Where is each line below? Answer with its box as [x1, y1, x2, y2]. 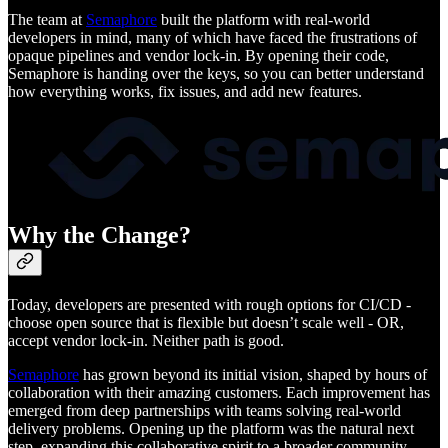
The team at [8, 10, 86, 28]
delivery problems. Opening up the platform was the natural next [8, 420, 414, 438]
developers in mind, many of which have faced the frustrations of [8, 28, 417, 46]
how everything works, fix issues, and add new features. [8, 82, 362, 100]
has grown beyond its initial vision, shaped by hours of [79, 366, 427, 384]
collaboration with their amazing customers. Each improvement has [8, 384, 430, 402]
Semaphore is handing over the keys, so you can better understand [8, 64, 424, 82]
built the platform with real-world [157, 10, 370, 28]
